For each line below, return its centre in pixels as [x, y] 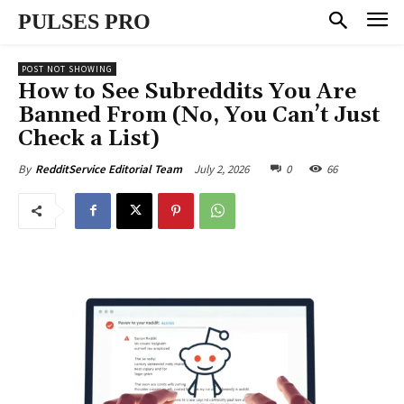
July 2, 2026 [221, 169]
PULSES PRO [84, 22]
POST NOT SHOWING [67, 69]
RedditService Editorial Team [109, 169]
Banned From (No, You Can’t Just [199, 115]
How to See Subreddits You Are [187, 92]
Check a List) [89, 138]
